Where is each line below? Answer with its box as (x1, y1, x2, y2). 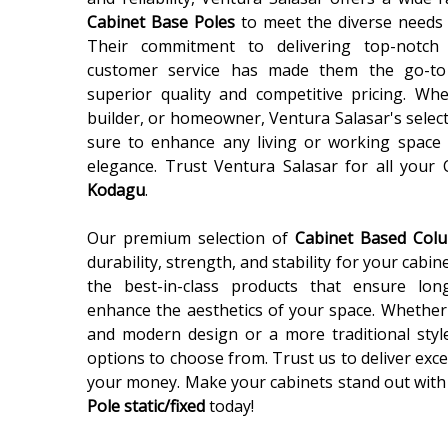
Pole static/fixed (87, 395, 209, 417)
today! (209, 395, 254, 417)
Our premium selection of (87, 227, 295, 249)
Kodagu (87, 179, 145, 201)
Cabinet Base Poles (87, 11, 235, 33)
